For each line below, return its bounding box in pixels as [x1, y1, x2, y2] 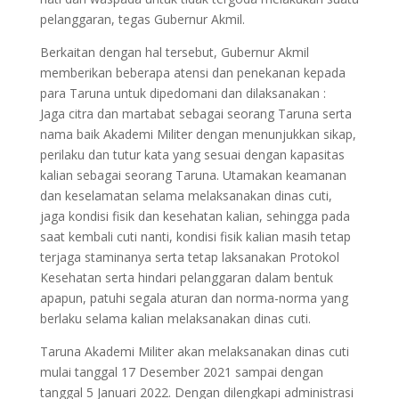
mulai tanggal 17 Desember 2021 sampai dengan [39, 362, 323, 380]
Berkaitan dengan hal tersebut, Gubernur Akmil [39, 43, 309, 61]
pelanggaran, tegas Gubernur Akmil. [39, 10, 245, 28]
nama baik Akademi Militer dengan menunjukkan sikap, [39, 125, 356, 142]
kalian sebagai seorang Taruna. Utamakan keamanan [39, 166, 346, 183]
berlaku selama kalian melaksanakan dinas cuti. [39, 309, 311, 327]
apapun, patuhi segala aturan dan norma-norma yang [39, 289, 348, 306]
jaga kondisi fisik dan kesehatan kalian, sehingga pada [39, 207, 350, 224]
